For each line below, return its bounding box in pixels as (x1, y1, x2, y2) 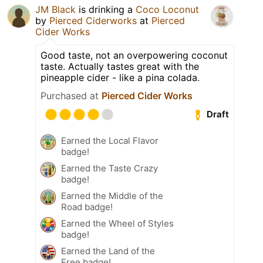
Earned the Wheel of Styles (61, 217, 174, 229)
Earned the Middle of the (61, 190, 163, 201)
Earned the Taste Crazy (61, 162, 158, 174)
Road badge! (61, 201, 113, 213)
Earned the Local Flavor (61, 134, 159, 146)
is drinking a (76, 3, 136, 15)
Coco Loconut (136, 3, 199, 15)
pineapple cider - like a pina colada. (41, 71, 200, 83)
